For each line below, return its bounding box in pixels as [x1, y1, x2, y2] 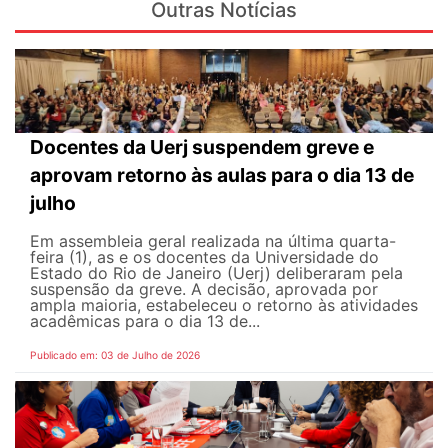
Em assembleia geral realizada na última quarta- [30, 230, 396, 251]
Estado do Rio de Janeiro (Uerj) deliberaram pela [30, 262, 403, 283]
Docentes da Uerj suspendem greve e [30, 134, 374, 159]
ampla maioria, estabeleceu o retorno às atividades [30, 294, 418, 315]
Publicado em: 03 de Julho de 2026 [30, 348, 200, 361]
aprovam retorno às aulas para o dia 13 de [30, 162, 414, 187]
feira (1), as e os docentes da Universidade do [30, 246, 379, 267]
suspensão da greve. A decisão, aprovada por [30, 278, 378, 299]
